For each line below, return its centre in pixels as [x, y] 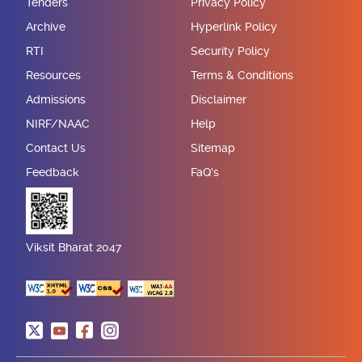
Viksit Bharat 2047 [74, 248]
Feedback [53, 173]
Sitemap [213, 148]
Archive [46, 27]
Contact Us [56, 148]
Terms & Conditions [242, 76]
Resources [53, 76]
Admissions [56, 100]
